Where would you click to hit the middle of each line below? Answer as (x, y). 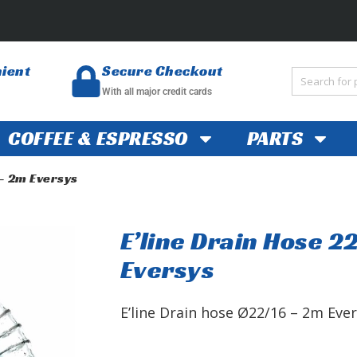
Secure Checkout (163, 71)
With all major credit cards (157, 92)
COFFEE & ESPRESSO (98, 138)
